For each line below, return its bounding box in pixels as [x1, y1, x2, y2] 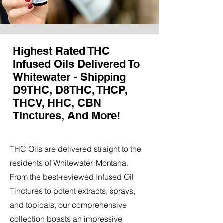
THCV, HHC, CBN [13, 96, 101, 109]
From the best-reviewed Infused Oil [10, 171, 134, 182]
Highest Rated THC [13, 44, 110, 57]
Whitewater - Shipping [13, 70, 126, 83]
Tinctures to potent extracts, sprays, [10, 185, 135, 196]
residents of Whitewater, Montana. [10, 157, 128, 168]
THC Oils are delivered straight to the [10, 143, 141, 154]
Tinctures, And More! [13, 109, 120, 122]
